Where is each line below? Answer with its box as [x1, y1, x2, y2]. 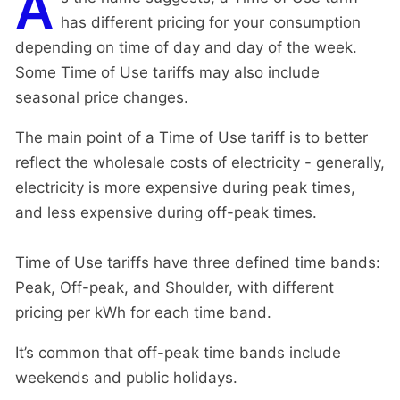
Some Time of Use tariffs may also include [15, 62, 320, 81]
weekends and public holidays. [15, 368, 237, 387]
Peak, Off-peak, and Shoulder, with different [15, 278, 334, 296]
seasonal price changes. [15, 87, 188, 106]
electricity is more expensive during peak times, [15, 178, 355, 196]
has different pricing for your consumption [61, 12, 361, 31]
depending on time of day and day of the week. [15, 37, 357, 56]
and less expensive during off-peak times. [15, 203, 317, 221]
